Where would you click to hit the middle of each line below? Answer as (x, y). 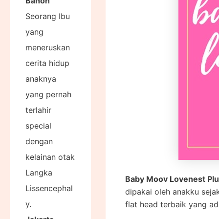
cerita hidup (47, 63)
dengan (39, 141)
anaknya (41, 78)
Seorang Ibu (48, 16)
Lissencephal (49, 188)
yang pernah (48, 94)
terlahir (38, 110)
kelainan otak (50, 157)
